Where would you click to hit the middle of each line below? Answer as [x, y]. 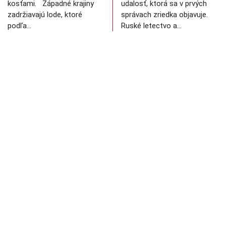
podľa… [19, 26]
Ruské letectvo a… [151, 26]
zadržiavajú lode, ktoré [45, 15]
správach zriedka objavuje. [164, 15]
